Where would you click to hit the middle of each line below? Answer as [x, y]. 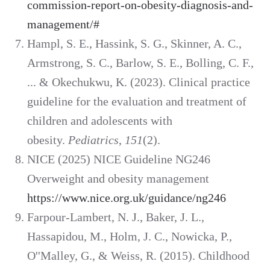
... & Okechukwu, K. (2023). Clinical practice [139, 82]
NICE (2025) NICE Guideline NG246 [119, 159]
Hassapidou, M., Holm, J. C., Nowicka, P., [130, 237]
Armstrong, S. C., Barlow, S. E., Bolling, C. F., [140, 63]
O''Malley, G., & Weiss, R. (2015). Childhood [138, 256]
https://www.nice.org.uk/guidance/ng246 [127, 198]
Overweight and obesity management [118, 179]
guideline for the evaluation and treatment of [137, 102]
